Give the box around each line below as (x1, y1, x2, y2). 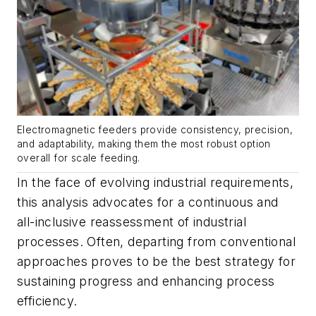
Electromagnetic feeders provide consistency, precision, (17, 123, 293, 135)
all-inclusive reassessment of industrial (17, 214, 246, 229)
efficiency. (17, 293, 78, 308)
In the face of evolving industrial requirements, (17, 174, 294, 190)
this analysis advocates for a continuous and (17, 194, 279, 209)
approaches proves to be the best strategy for (17, 253, 296, 269)
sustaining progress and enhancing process (17, 273, 275, 288)
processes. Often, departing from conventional (17, 233, 296, 249)
